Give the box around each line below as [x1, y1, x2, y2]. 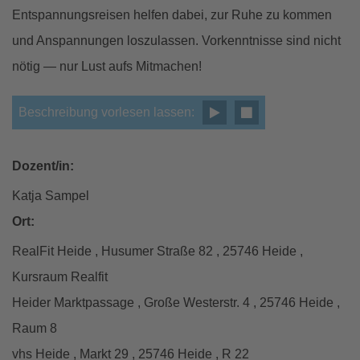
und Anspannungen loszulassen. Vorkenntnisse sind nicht [12, 33, 341, 47]
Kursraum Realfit [12, 269, 108, 284]
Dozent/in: [12, 158, 74, 173]
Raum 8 [12, 321, 57, 335]
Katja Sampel [12, 188, 89, 202]
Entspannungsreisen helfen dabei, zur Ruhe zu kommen [12, 7, 332, 22]
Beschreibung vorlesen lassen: [18, 104, 194, 119]
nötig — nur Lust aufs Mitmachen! [12, 59, 202, 73]
